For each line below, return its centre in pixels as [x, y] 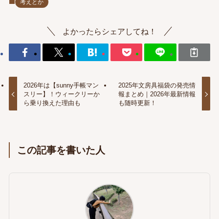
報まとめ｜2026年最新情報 [157, 94]
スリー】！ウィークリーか [62, 94]
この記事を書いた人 [61, 150]
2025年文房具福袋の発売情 [157, 85]
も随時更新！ [137, 103]
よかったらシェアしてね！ [109, 31]
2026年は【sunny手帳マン [61, 85]
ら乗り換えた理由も [52, 103]
